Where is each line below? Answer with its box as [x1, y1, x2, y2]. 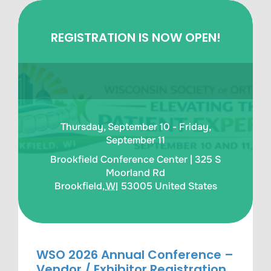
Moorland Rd [106, 166, 165, 179]
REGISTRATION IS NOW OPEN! [50, 29, 221, 46]
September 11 [106, 134, 165, 146]
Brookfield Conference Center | [50, 153, 195, 166]
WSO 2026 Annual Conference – [36, 246, 233, 263]
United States [154, 180, 217, 192]
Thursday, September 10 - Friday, [60, 120, 211, 133]
